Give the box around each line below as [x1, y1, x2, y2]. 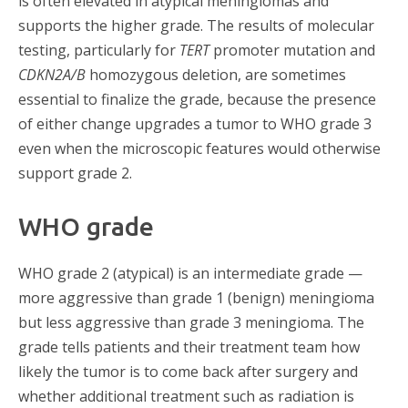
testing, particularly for [18, 39, 179, 60]
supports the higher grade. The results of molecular [18, 15, 374, 36]
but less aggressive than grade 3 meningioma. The [18, 311, 364, 332]
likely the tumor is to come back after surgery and [18, 361, 358, 382]
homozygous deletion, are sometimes [86, 64, 346, 85]
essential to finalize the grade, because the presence [18, 88, 376, 109]
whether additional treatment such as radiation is [18, 385, 354, 406]
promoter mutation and [209, 39, 375, 60]
